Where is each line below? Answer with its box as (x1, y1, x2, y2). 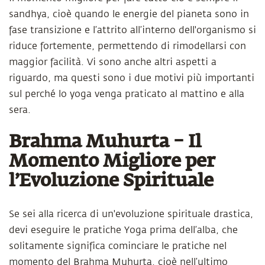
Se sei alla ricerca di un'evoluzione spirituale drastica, (9, 209, 253, 219)
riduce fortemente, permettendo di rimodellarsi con (9, 41, 246, 51)
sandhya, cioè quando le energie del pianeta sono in (9, 9, 249, 20)
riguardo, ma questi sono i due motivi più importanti (9, 73, 254, 83)
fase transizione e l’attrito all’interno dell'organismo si (9, 25, 256, 35)
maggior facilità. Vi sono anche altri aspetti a (9, 57, 216, 67)
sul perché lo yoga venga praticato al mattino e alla (9, 89, 244, 99)
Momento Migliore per (9, 153, 215, 171)
